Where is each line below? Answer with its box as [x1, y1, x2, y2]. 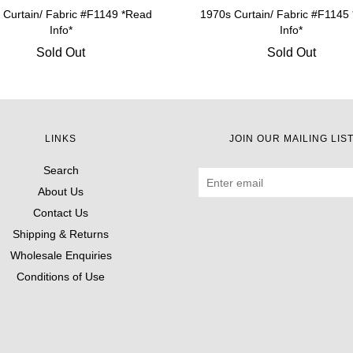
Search [43, 164, 79, 176]
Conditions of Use [17, 270, 106, 283]
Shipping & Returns [13, 228, 110, 240]
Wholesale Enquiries [9, 249, 112, 262]
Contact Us [33, 206, 89, 219]
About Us [38, 185, 84, 198]
